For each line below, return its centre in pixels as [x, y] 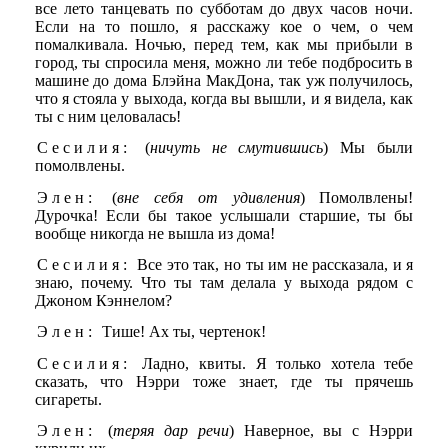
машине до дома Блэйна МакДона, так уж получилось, [224, 81]
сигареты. [68, 399]
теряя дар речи [170, 430]
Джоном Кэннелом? [103, 300]
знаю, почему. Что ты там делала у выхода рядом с [224, 282]
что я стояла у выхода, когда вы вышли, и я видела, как [224, 99]
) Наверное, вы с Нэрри [321, 430]
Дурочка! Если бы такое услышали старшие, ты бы [224, 215]
